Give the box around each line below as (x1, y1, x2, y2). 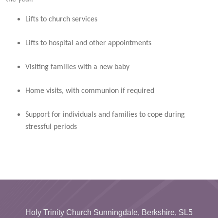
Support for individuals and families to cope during (25, 111, 185, 119)
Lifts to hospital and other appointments (25, 39, 151, 48)
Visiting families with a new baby (25, 63, 129, 72)
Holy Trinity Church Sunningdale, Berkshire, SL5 (25, 208, 193, 217)
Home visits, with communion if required (25, 87, 154, 95)
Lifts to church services (25, 16, 97, 24)
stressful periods (25, 123, 77, 131)
